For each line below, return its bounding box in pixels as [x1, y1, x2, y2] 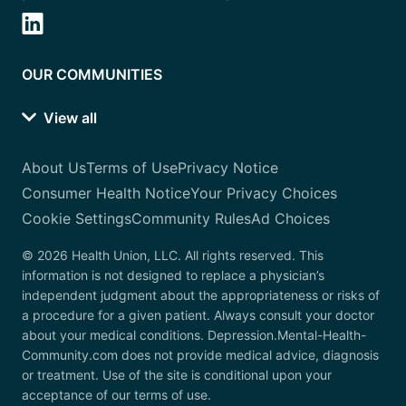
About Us [22, 159, 86, 178]
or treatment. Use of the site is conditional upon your [22, 367, 332, 383]
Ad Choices [251, 209, 330, 228]
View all [40, 109, 97, 128]
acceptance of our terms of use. [22, 387, 211, 403]
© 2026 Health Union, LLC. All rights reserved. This [22, 247, 324, 264]
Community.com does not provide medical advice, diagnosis [22, 347, 379, 363]
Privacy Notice [178, 159, 278, 178]
